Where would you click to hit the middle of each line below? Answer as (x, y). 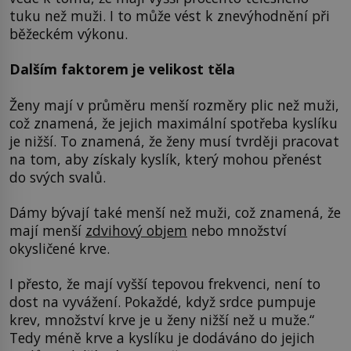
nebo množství (237, 230)
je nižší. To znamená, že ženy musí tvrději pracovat (174, 141)
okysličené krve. (60, 248)
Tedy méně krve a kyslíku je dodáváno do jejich (162, 338)
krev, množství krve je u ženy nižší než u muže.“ (162, 320)
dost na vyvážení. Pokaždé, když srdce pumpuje (163, 302)
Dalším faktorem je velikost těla (122, 69)
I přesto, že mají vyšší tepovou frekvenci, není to (165, 284)
